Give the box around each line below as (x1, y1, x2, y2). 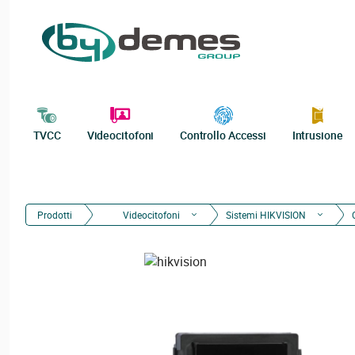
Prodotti (37, 208, 72, 221)
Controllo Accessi (179, 128, 267, 143)
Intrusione (292, 128, 343, 143)
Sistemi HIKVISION (226, 208, 306, 221)
